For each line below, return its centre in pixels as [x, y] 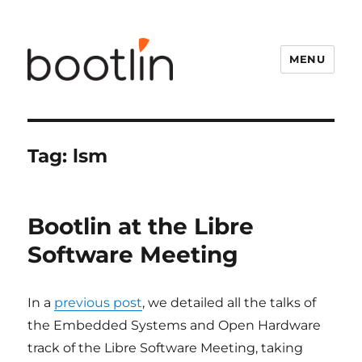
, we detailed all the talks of [229, 303]
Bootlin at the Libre [141, 226]
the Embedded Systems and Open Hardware [175, 325]
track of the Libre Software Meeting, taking [166, 348]
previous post [99, 303]
